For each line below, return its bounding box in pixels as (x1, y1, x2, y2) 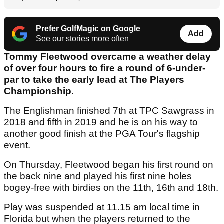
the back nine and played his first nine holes (4, 171, 192, 182)
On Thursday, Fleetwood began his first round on (4, 159, 213, 170)
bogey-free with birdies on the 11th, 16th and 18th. (4, 182, 218, 193)
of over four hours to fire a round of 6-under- (4, 63, 205, 74)
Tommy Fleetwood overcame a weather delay (4, 51, 211, 62)
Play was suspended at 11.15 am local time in (4, 202, 200, 213)
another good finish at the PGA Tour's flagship (4, 128, 200, 139)
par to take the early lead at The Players (4, 74, 184, 85)
